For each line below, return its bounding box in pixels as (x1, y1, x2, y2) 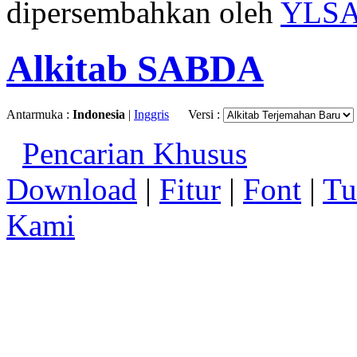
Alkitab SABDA (6, 48, 264, 90)
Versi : (188, 107, 223, 121)
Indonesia (73, 107, 125, 121)
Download (6, 171, 137, 206)
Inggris (134, 107, 169, 121)
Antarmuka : (6, 107, 73, 121)
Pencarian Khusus (22, 135, 247, 171)
